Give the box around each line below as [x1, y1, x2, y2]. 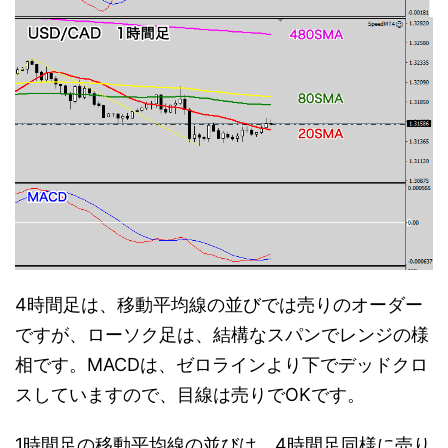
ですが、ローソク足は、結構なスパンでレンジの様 [15, 324, 429, 346]
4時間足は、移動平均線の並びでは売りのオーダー [15, 294, 423, 316]
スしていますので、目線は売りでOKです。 [15, 384, 365, 406]
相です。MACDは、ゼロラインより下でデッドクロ [15, 354, 428, 376]
